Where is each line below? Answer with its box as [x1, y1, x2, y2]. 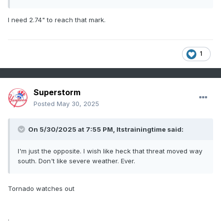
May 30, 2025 [57, 100, 99, 108]
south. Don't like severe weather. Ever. [18, 157, 137, 165]
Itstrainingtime [116, 125, 166, 134]
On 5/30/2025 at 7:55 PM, [27, 125, 116, 134]
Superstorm [34, 87, 80, 98]
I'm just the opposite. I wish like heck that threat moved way [18, 147, 202, 155]
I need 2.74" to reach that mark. [8, 16, 108, 24]
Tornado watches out [8, 184, 74, 193]
